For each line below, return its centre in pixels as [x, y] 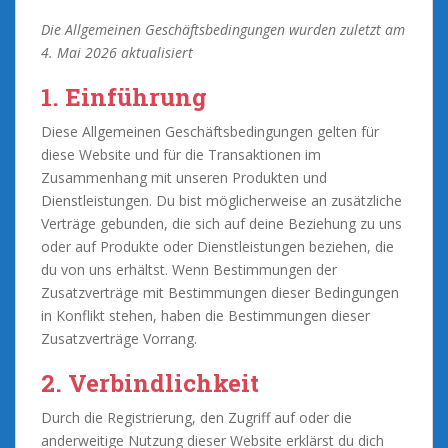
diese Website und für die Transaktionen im [181, 154]
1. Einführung [124, 96]
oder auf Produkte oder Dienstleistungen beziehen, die [217, 246]
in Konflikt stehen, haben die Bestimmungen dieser [205, 315]
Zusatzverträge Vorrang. [119, 338]
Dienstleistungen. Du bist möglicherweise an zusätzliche [221, 200]
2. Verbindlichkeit [150, 382]
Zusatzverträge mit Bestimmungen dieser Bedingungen [220, 292]
